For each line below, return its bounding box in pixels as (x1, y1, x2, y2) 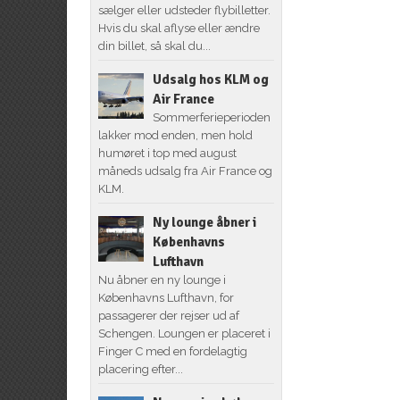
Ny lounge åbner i (152, 213, 256, 230)
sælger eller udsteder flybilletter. (97, 3, 271, 17)
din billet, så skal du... (97, 38, 211, 53)
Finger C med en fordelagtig (97, 344, 247, 358)
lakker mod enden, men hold (97, 128, 253, 142)
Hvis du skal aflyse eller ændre (97, 21, 260, 35)
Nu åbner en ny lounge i (97, 272, 226, 287)
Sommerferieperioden (152, 110, 271, 124)
